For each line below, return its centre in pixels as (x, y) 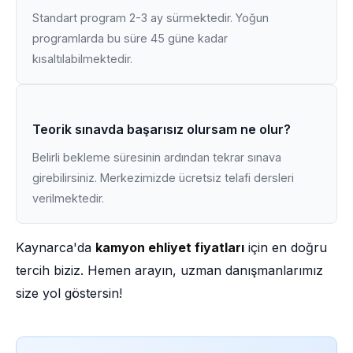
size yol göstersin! (69, 293)
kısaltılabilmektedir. (82, 59)
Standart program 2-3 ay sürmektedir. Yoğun (150, 18)
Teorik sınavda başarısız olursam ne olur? (162, 129)
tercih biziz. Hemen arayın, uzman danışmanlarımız (169, 270)
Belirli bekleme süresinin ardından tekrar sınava (157, 157)
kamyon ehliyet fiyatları (170, 247)
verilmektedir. (68, 198)
